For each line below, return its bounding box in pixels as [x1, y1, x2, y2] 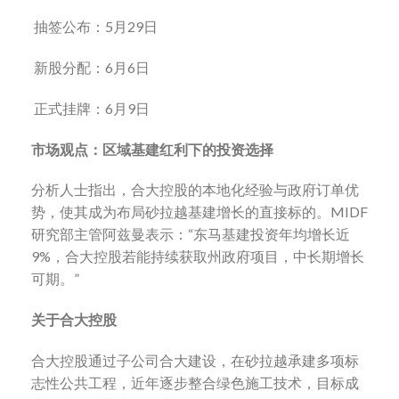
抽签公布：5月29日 [31, 18, 163, 36]
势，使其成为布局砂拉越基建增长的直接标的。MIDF [31, 203, 368, 221]
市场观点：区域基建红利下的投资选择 [31, 140, 279, 158]
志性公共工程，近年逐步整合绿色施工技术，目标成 [31, 373, 359, 391]
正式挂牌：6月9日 [31, 99, 155, 117]
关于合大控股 [31, 311, 122, 329]
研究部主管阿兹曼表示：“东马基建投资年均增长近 [31, 225, 350, 243]
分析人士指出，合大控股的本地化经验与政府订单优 [31, 181, 359, 199]
